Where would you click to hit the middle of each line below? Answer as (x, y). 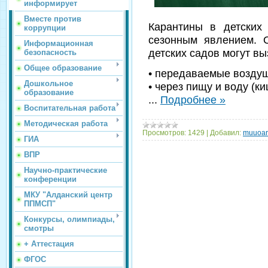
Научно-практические (66, 170)
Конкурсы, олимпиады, (69, 219)
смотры (39, 228)
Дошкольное (48, 83)
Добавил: (226, 133)
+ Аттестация (49, 244)
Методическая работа (66, 124)
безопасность (50, 52)
